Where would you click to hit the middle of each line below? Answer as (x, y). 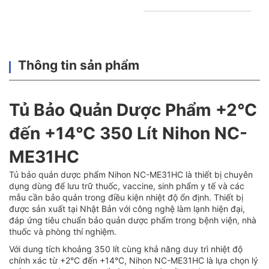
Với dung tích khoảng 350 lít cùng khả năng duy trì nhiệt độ (126, 249)
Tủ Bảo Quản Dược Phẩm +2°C (133, 110)
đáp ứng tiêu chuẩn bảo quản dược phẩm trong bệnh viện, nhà (133, 220)
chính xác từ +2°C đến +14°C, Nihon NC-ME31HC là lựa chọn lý (134, 260)
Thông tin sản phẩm (79, 65)
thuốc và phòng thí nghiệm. (63, 231)
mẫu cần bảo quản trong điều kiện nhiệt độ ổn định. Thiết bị (126, 197)
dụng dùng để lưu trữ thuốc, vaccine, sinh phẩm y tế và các (127, 186)
